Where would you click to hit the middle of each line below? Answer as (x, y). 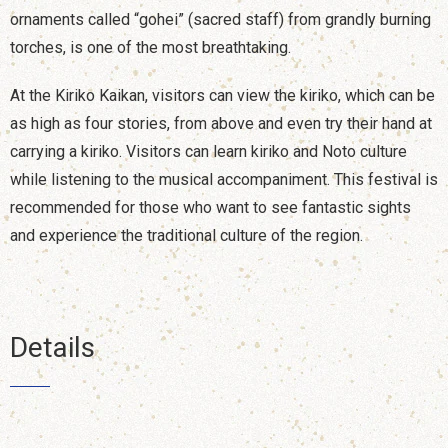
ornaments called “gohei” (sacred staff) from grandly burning (220, 19)
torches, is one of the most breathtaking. (150, 47)
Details (52, 347)
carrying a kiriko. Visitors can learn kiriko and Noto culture (208, 151)
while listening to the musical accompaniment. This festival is (224, 179)
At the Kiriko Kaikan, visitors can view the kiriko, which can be (222, 95)
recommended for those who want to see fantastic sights (210, 207)
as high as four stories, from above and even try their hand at (221, 123)
